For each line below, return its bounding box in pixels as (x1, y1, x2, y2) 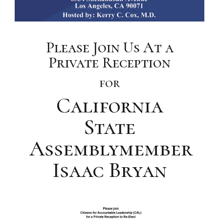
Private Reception (48, 53, 171, 72)
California (56, 92, 163, 119)
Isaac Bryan (52, 157, 167, 184)
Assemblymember (29, 135, 193, 162)
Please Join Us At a (45, 38, 174, 57)
